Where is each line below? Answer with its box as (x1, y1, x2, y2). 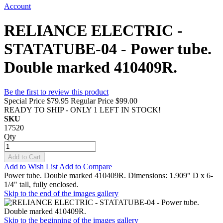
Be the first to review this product (4, 87, 109, 96)
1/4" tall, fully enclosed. (4, 180, 79, 189)
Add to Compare (59, 162, 112, 171)
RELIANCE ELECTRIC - (4, 21, 183, 40)
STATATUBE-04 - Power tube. (4, 40, 212, 58)
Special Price (4, 96, 45, 105)
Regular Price (71, 96, 113, 105)
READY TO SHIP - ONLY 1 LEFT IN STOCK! (4, 105, 161, 114)
